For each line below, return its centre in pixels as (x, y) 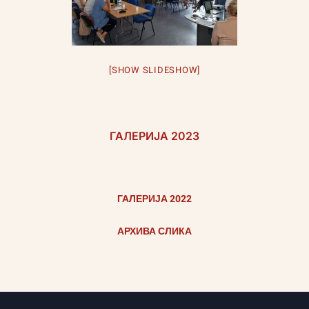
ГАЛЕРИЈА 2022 (154, 199)
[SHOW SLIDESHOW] (154, 70)
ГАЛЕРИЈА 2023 (154, 136)
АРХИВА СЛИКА (154, 232)
